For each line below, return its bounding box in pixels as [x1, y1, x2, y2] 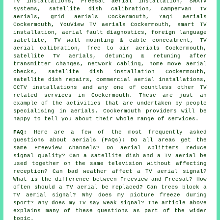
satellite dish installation [48, 69, 155, 75]
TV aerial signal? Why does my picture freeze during [13, 192, 207, 198]
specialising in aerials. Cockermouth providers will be [13, 108, 207, 114]
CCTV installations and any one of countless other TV [13, 84, 207, 91]
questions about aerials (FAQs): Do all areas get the [13, 137, 207, 143]
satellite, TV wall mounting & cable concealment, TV [13, 37, 207, 44]
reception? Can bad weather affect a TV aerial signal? [13, 168, 207, 175]
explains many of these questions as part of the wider [13, 208, 207, 214]
